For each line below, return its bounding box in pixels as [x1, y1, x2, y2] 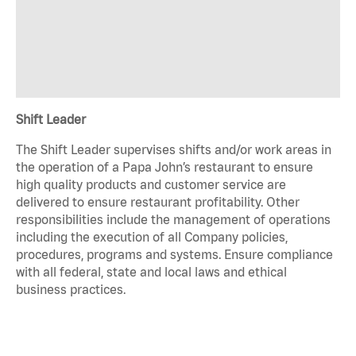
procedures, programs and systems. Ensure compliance [16, 246, 333, 261]
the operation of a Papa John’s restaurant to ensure [16, 159, 313, 174]
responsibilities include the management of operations [16, 211, 331, 226]
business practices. [16, 281, 126, 296]
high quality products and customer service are [16, 176, 286, 192]
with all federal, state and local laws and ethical [16, 264, 287, 279]
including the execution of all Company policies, [16, 229, 288, 244]
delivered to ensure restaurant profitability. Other [16, 194, 300, 209]
